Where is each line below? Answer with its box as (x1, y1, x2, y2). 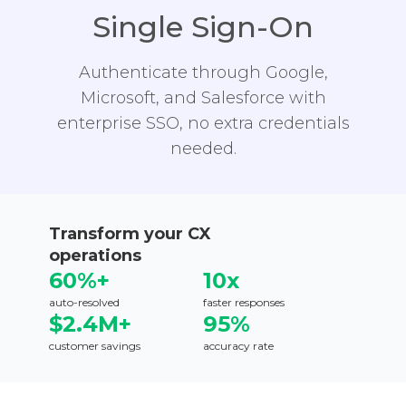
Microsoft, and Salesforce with (80, 87, 326, 108)
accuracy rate (203, 338, 274, 353)
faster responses (203, 295, 285, 309)
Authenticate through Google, (78, 62, 328, 82)
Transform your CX (48, 223, 211, 244)
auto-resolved (48, 295, 120, 309)
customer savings (48, 338, 140, 353)
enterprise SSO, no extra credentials (56, 112, 350, 133)
